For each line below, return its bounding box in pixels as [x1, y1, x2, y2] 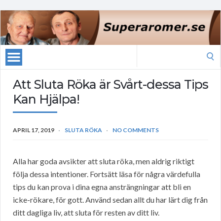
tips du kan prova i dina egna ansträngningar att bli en [13, 182, 191, 192]
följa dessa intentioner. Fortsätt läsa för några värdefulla [13, 169, 200, 179]
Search [136, 46, 159, 56]
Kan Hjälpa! [13, 92, 79, 107]
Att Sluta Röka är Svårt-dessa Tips [13, 77, 208, 92]
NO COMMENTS [112, 126, 159, 134]
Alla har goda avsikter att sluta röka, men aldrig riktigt [13, 156, 194, 166]
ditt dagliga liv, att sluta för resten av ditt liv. [13, 208, 159, 218]
